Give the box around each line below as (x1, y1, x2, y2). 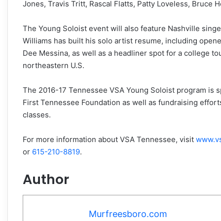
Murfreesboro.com (88, 208, 167, 219)
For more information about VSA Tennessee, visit (23, 134, 196, 144)
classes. (23, 110, 51, 119)
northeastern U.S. (23, 60, 84, 70)
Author (23, 170, 69, 188)
